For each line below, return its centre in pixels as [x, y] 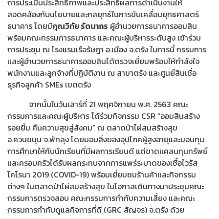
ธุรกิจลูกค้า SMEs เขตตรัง [49, 84]
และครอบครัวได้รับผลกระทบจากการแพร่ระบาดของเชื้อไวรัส [102, 163]
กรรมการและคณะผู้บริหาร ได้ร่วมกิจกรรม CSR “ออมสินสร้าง [104, 116]
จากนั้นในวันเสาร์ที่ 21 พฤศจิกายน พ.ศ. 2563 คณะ [98, 104]
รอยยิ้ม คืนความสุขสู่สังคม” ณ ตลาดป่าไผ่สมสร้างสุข [92, 127]
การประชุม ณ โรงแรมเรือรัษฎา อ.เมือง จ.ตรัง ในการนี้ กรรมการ [107, 49]
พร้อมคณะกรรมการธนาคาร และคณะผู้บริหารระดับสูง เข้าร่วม [104, 37]
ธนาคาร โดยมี [30, 26]
